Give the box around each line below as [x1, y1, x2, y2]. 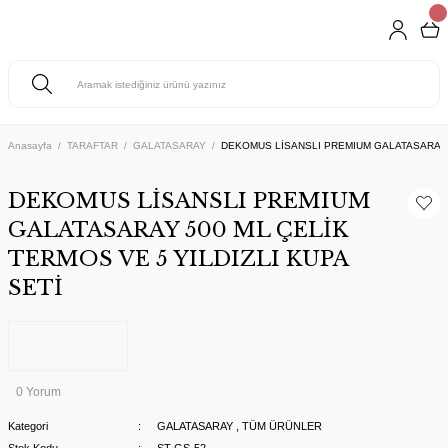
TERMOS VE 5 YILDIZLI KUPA [8, 246, 348, 272]
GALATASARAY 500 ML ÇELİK [8, 217, 347, 243]
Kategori [8, 420, 48, 432]
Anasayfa [8, 140, 52, 151]
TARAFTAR [67, 140, 118, 151]
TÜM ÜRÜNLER [241, 420, 322, 432]
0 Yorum [16, 385, 61, 399]
